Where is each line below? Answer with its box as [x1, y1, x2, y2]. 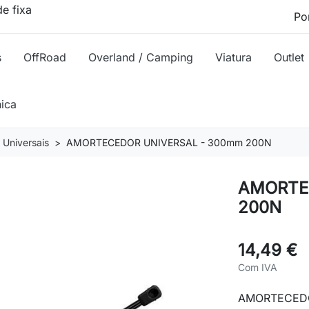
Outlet [274, 50, 304, 64]
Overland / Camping [88, 50, 193, 64]
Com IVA [238, 261, 277, 273]
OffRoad [23, 50, 66, 64]
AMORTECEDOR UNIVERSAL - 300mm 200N [66, 137, 272, 148]
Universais [3, 137, 49, 148]
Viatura [215, 50, 252, 64]
